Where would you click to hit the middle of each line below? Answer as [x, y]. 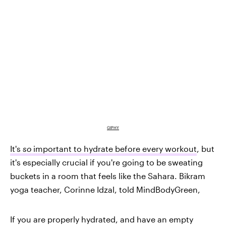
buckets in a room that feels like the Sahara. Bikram [108, 176]
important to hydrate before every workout [114, 148]
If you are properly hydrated [63, 219]
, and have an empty [154, 219]
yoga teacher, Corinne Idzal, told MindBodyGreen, [105, 189]
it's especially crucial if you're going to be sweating [106, 162]
